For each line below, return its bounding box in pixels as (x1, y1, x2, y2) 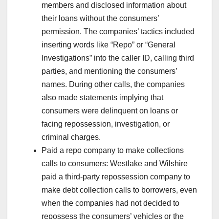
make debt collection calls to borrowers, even (42, 185, 197, 194)
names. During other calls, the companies (42, 80, 185, 88)
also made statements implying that (42, 93, 163, 102)
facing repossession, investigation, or (42, 119, 170, 128)
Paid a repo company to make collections (42, 146, 184, 154)
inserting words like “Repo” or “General (42, 40, 175, 49)
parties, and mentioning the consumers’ (42, 66, 177, 75)
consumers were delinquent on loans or (42, 106, 178, 115)
